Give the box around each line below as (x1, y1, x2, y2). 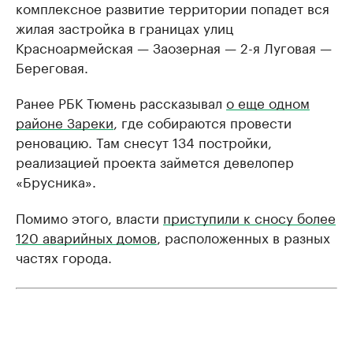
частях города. (16, 245, 112, 266)
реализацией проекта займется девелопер (16, 150, 294, 171)
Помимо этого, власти (16, 206, 163, 227)
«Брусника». (16, 169, 96, 191)
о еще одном (226, 91, 310, 112)
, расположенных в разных (157, 225, 330, 247)
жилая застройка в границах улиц (16, 16, 233, 37)
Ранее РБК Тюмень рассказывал (16, 91, 226, 112)
